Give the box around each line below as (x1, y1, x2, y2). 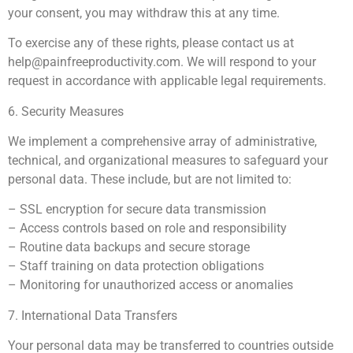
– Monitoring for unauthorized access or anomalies (8, 277, 293, 293)
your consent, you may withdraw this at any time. (8, 5, 280, 20)
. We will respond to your (180, 54, 316, 70)
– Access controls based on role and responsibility (8, 221, 287, 236)
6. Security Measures (8, 103, 124, 119)
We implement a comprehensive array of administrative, (8, 134, 317, 150)
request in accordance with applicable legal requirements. (8, 73, 326, 89)
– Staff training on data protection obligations (8, 258, 264, 274)
